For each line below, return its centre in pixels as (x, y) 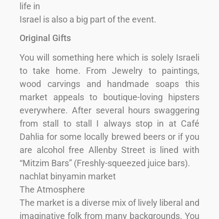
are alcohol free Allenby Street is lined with (109, 150)
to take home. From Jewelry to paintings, (109, 70)
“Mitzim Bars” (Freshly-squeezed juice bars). (105, 163)
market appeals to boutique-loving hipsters (109, 97)
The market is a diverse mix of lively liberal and (109, 202)
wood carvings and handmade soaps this (109, 84)
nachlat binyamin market (68, 176)
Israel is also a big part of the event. (88, 19)
